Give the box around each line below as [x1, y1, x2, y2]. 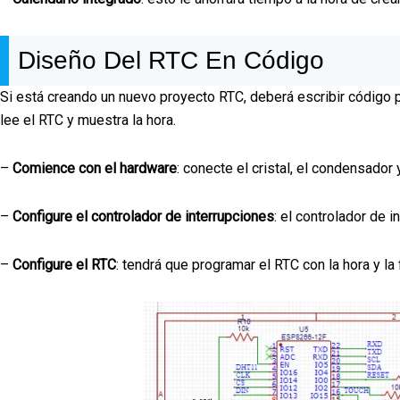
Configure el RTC [12, 255, 116, 273]
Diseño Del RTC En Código [18, 46, 324, 74]
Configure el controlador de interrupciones [12, 207, 274, 225]
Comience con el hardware [12, 159, 177, 177]
